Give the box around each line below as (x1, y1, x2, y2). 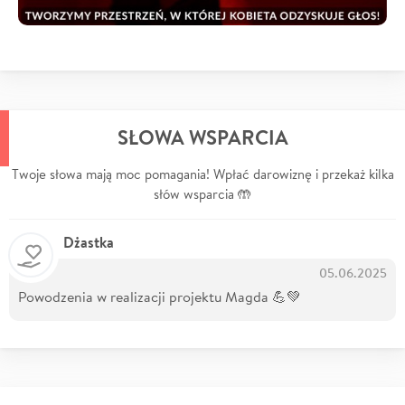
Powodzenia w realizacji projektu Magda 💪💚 (18, 287, 301, 306)
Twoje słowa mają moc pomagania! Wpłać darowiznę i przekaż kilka (11, 165, 394, 184)
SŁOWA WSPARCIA (117, 124, 288, 152)
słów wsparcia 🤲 (154, 185, 251, 203)
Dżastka (63, 232, 114, 253)
